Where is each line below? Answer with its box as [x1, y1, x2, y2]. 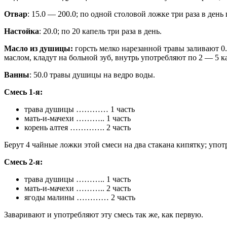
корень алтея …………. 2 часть [24, 123, 131, 132]
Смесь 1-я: [4, 88, 43, 97]
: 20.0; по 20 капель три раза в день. [39, 27, 162, 36]
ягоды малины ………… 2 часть [24, 193, 135, 202]
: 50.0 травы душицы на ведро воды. [29, 70, 155, 80]
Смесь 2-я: [4, 158, 43, 167]
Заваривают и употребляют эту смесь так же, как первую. [4, 210, 203, 219]
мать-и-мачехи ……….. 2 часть [24, 184, 131, 193]
